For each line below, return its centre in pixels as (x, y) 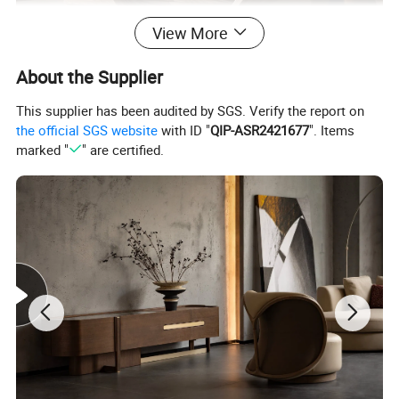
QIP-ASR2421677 (260, 130)
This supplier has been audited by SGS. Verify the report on (191, 111)
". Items (332, 130)
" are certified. (122, 150)
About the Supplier (90, 77)
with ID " (184, 130)
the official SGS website (87, 130)
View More (190, 33)
